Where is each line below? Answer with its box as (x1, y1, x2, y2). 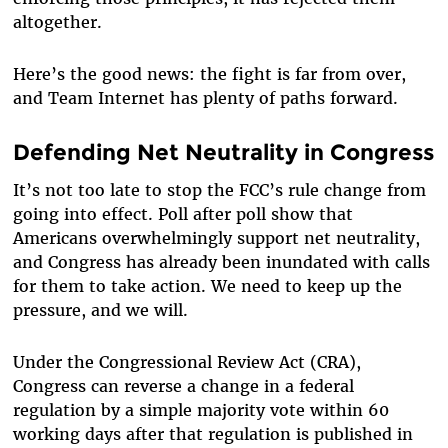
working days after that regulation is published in (12, 423, 413, 444)
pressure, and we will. (12, 299, 188, 320)
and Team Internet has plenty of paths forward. (12, 88, 398, 109)
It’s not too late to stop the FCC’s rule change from (12, 179, 426, 200)
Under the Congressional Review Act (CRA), (12, 351, 361, 372)
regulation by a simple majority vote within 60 (12, 399, 389, 420)
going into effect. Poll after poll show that (12, 203, 353, 224)
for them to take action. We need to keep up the (12, 275, 402, 296)
